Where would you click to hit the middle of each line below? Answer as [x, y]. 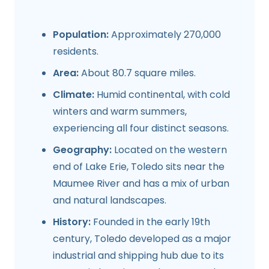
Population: [81, 34]
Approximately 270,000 [165, 34]
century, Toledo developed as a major [142, 238]
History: [72, 222]
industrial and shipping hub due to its [138, 255]
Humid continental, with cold [162, 94]
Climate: [74, 94]
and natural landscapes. [110, 200]
